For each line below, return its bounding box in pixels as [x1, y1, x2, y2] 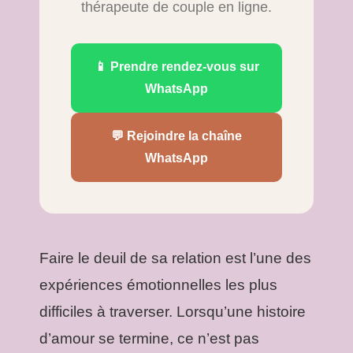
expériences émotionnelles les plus [39, 276, 277, 293]
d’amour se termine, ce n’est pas [39, 329, 259, 347]
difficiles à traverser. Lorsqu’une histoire [39, 303, 306, 320]
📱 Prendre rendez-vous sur [94, 59, 259, 73]
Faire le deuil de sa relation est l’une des [39, 249, 311, 266]
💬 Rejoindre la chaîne [111, 128, 242, 143]
